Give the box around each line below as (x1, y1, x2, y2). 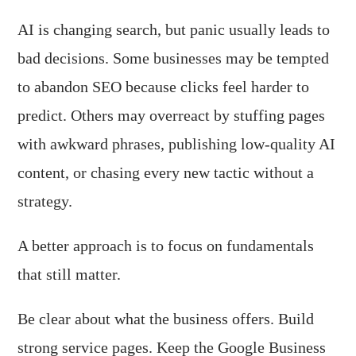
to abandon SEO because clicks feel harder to (17, 78, 310, 95)
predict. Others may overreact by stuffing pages (17, 106, 326, 124)
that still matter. (17, 265, 122, 283)
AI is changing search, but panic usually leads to (17, 21, 331, 38)
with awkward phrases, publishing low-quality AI (17, 135, 336, 153)
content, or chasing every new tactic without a (17, 164, 315, 181)
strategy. (17, 192, 73, 210)
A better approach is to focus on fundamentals (17, 237, 315, 254)
